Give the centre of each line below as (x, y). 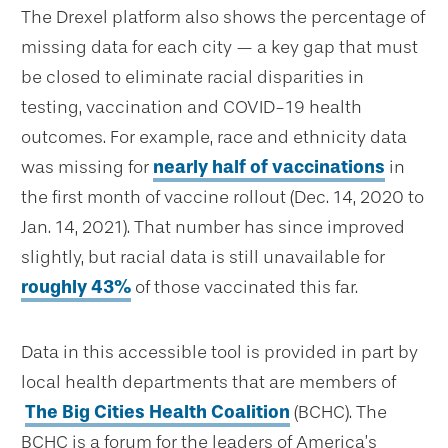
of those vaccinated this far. (244, 286)
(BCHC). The (338, 411)
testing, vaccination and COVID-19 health (191, 106)
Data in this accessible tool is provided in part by (219, 351)
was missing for (87, 166)
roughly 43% (76, 286)
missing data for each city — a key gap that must (219, 46)
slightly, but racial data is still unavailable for (203, 256)
